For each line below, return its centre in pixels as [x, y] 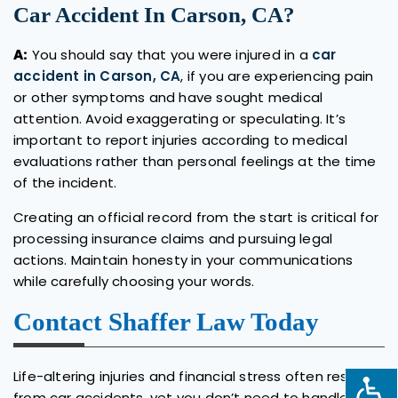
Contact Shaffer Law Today [166, 321]
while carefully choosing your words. [134, 281]
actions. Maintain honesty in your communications [183, 259]
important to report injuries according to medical [180, 139]
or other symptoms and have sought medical [168, 97]
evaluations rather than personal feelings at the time [195, 161]
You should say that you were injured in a [170, 54]
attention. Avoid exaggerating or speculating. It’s [180, 118]
